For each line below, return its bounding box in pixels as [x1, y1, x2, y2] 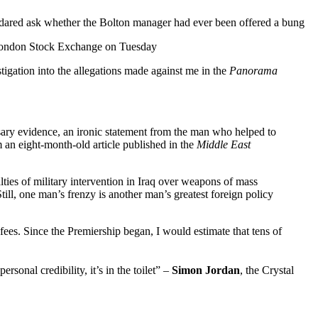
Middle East [197, 138, 251, 150]
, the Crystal [240, 263, 294, 276]
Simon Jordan [172, 263, 240, 276]
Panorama [229, 64, 278, 77]
